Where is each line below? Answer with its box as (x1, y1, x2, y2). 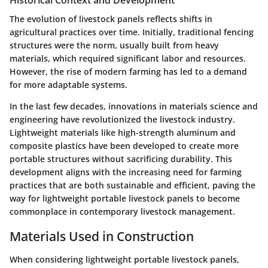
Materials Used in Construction (10, 228, 194, 245)
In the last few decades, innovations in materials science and (10, 100, 258, 112)
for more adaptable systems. (10, 79, 127, 91)
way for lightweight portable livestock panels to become (10, 193, 240, 205)
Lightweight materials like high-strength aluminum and (10, 127, 236, 139)
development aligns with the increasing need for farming (10, 166, 242, 178)
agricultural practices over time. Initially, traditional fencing (10, 26, 254, 38)
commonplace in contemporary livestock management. (10, 206, 235, 218)
